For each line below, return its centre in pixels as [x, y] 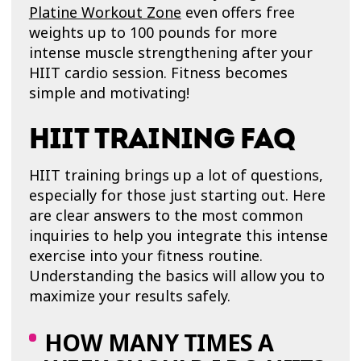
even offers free [238, 12]
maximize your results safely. [129, 296]
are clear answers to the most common [166, 216]
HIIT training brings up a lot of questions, [176, 175]
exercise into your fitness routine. [145, 256]
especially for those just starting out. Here [177, 195]
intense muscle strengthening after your [170, 53]
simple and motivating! [109, 93]
